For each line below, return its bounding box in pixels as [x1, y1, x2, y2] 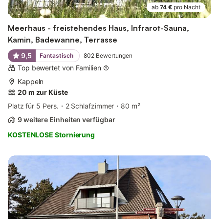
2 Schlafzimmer [65, 101, 114, 110]
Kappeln [18, 77, 44, 86]
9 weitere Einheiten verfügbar [18, 115, 115, 124]
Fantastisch [39, 51, 73, 59]
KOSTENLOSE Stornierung [8, 130, 95, 139]
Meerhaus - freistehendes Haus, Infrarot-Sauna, [8, 22, 189, 33]
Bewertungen [95, 51, 132, 59]
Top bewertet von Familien [18, 63, 101, 72]
